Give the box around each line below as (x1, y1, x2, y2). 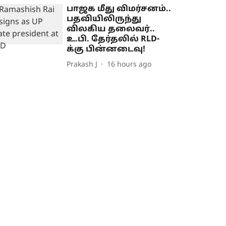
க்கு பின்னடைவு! (67, 44, 146, 55)
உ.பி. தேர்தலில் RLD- (67, 34, 160, 45)
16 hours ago (107, 60, 152, 69)
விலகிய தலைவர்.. (67, 24, 155, 35)
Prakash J (67, 60, 98, 69)
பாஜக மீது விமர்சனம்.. (67, 4, 172, 15)
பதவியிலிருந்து (67, 14, 142, 25)
